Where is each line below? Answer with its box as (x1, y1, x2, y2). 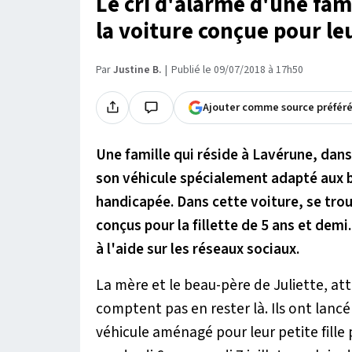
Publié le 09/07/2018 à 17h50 (171, 61, 303, 78)
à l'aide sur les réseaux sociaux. (96, 237, 299, 260)
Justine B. (113, 61, 161, 78)
